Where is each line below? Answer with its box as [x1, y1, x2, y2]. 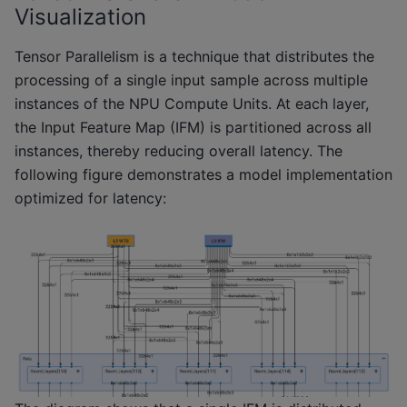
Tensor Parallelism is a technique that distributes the [15, 47, 374, 66]
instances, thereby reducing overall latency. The [15, 142, 342, 161]
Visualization [15, 4, 146, 31]
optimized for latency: [15, 189, 166, 208]
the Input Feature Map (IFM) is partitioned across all [15, 118, 372, 137]
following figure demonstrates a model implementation [15, 165, 392, 184]
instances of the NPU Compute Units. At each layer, [15, 94, 369, 114]
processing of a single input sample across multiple [15, 71, 368, 90]
